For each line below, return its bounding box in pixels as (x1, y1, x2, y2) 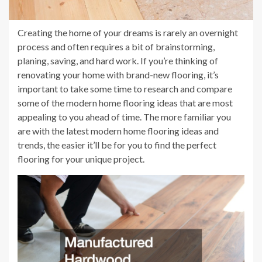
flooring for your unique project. (18, 153, 144, 165)
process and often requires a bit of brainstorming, (18, 41, 215, 53)
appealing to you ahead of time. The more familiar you (18, 111, 231, 123)
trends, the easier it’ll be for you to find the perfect (18, 139, 216, 151)
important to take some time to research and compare (18, 83, 232, 95)
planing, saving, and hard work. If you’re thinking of (18, 55, 218, 67)
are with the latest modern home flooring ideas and (18, 125, 219, 137)
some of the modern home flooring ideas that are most (18, 97, 233, 109)
